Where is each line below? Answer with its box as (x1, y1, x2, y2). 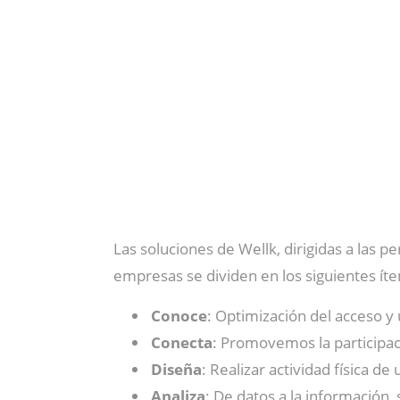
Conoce (151, 305, 207, 326)
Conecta (151, 332, 212, 353)
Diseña (151, 359, 202, 379)
